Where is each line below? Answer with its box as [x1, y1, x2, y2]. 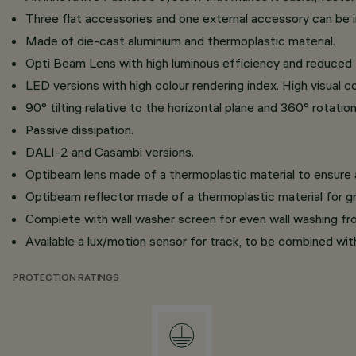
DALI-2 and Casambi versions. [25, 144, 194, 160]
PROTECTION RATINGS [13, 273, 119, 284]
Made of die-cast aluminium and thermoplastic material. [25, 33, 335, 48]
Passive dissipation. [25, 122, 133, 137]
